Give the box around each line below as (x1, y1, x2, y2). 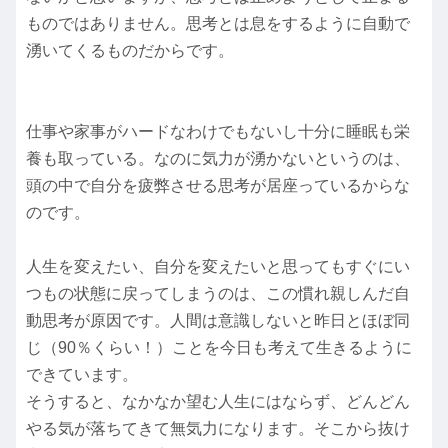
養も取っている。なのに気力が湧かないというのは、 (26, 150, 410, 168)
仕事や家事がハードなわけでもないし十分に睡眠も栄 (26, 123, 410, 141)
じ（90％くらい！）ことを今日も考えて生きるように (26, 339, 412, 357)
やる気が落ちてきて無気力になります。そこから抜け (26, 420, 410, 438)
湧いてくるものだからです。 (26, 42, 234, 60)
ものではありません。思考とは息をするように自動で (26, 15, 410, 33)
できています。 (26, 366, 138, 384)
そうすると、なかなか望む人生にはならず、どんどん (26, 393, 410, 411)
